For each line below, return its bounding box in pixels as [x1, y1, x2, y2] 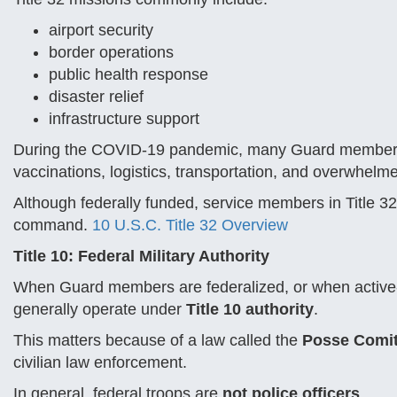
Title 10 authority [186, 300, 314, 318]
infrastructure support [49, 110, 199, 128]
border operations [49, 43, 174, 61]
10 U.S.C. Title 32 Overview [92, 216, 288, 234]
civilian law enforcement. [13, 354, 187, 371]
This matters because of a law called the [13, 331, 302, 349]
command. [13, 216, 92, 234]
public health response [49, 66, 208, 83]
